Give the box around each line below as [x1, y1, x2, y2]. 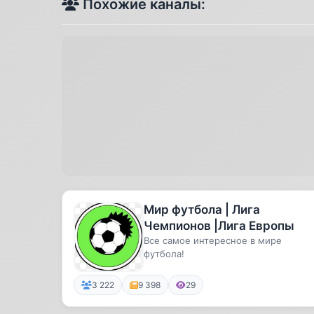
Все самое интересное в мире [144, 235, 282, 246]
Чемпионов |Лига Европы [144, 219, 294, 233]
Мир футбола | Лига [144, 203, 260, 217]
